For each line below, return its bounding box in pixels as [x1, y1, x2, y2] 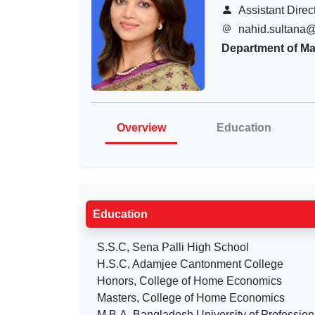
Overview [117, 121, 166, 134]
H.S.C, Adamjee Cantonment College [97, 257, 283, 270]
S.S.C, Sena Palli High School [97, 240, 249, 253]
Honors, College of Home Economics [97, 274, 282, 287]
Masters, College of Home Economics [97, 291, 285, 304]
